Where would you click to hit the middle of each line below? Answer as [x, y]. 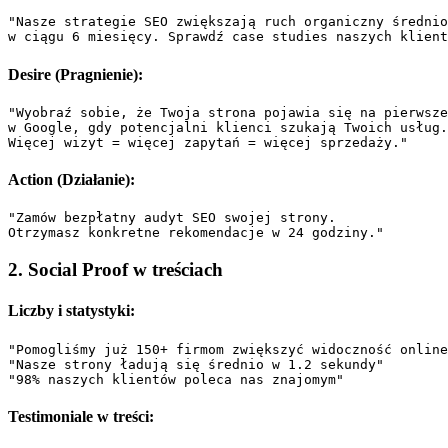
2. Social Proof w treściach [115, 270]
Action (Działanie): [71, 180]
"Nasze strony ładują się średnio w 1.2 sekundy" [196, 364]
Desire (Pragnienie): [75, 74]
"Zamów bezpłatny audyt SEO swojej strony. [176, 218]
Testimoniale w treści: [81, 416]
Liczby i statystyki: [71, 311]
